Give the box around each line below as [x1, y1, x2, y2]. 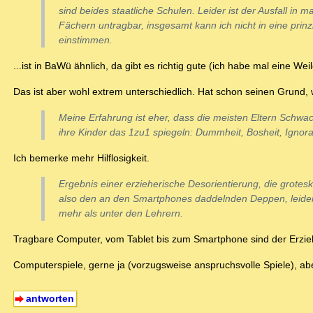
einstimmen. [59, 34, 112, 46]
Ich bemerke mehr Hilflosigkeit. [13, 152, 150, 164]
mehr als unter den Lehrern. [59, 208, 183, 219]
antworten [25, 293, 74, 305]
